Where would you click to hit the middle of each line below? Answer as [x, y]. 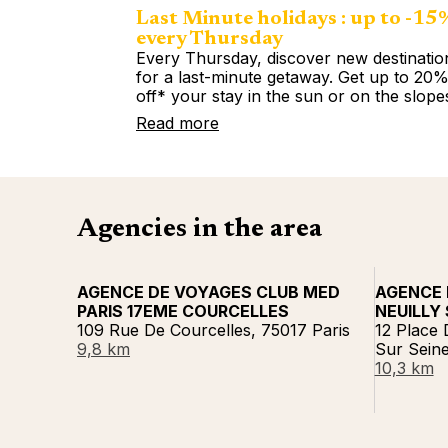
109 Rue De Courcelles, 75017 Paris [213, 330]
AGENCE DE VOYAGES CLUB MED [208, 292]
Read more [177, 122]
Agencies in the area [199, 230]
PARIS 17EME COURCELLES [183, 311]
